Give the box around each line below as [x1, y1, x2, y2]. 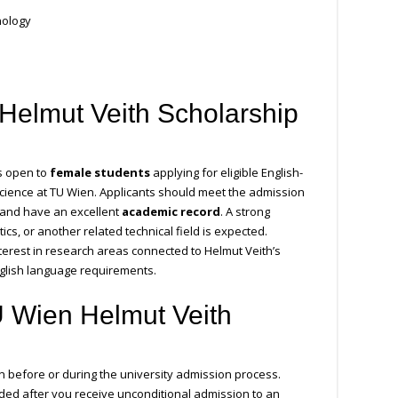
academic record [122, 203, 220, 220]
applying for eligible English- [150, 164, 303, 181]
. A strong [220, 203, 270, 220]
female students [50, 164, 150, 181]
